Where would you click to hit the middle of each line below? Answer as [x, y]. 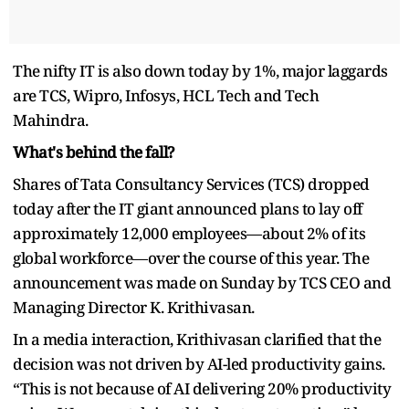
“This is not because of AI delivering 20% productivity [202, 388]
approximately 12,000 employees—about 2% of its [189, 233]
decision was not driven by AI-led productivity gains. [199, 363]
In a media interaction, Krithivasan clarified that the [197, 339]
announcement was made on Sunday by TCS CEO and [202, 282]
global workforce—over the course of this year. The [191, 257]
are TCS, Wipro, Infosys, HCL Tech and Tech [166, 95]
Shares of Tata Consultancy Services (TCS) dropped [191, 184]
